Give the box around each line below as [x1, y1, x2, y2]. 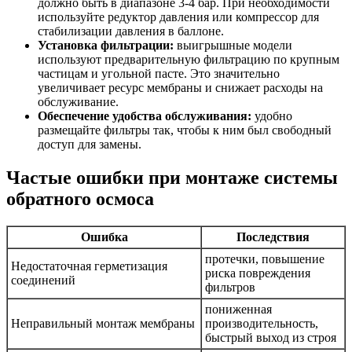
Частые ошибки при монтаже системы [6, 167, 338, 188]
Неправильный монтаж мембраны [11, 316, 195, 330]
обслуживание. [38, 94, 119, 108]
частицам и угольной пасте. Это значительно [38, 66, 280, 80]
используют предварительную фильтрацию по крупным [38, 52, 339, 66]
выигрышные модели [174, 38, 292, 52]
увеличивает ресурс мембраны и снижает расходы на [38, 80, 323, 94]
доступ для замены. [38, 137, 141, 151]
